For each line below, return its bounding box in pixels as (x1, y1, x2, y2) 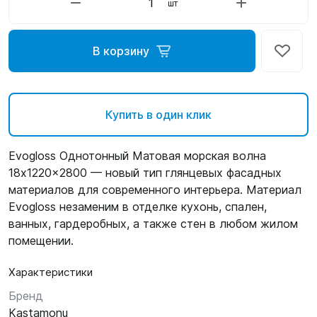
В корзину (92, 44, 149, 58)
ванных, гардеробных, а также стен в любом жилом (8, 217, 298, 231)
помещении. (8, 234, 74, 248)
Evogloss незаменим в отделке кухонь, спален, (8, 200, 267, 214)
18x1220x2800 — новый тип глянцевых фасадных (8, 166, 282, 180)
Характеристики (8, 265, 93, 279)
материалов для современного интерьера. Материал (8, 183, 301, 197)
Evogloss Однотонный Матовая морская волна (8, 149, 266, 163)
